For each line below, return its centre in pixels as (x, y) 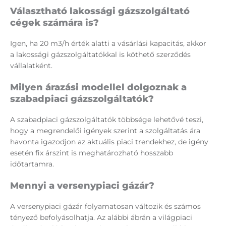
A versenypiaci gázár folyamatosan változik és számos (105, 207)
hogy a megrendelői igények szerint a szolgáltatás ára (105, 131)
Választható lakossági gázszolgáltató (100, 11)
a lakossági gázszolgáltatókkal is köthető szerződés (100, 55)
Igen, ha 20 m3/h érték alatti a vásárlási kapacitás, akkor (108, 44)
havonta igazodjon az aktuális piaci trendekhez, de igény (109, 142)
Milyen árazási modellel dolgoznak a (98, 88)
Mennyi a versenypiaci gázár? (82, 186)
